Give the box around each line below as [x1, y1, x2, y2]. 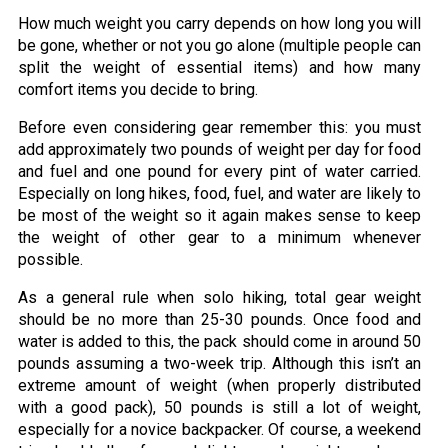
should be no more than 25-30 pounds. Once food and [18, 310, 422, 330]
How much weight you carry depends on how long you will [18, 14, 422, 34]
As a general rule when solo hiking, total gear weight [18, 288, 422, 308]
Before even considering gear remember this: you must [18, 118, 422, 138]
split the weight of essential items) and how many [18, 58, 422, 78]
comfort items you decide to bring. [18, 80, 258, 100]
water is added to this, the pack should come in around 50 [18, 332, 422, 352]
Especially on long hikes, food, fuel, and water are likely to [18, 184, 422, 204]
